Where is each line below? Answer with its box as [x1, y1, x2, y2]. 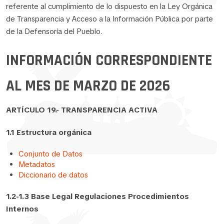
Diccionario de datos [18, 169, 88, 180]
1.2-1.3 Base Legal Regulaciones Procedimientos [6, 191, 189, 201]
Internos [6, 203, 38, 214]
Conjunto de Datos [18, 148, 82, 159]
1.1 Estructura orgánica [6, 127, 91, 137]
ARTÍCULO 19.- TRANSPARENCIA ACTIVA [6, 104, 157, 115]
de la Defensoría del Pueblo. [6, 26, 102, 36]
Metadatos [18, 159, 55, 169]
